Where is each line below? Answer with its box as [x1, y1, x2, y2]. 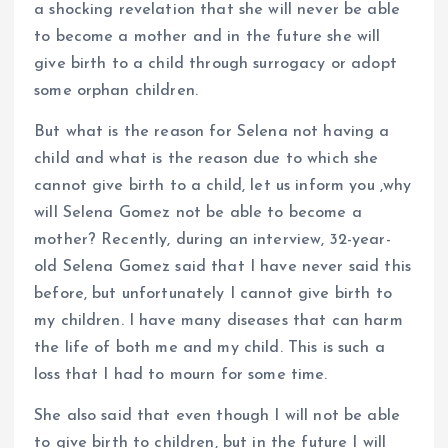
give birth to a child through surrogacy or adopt [34, 55, 397, 72]
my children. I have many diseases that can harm [34, 312, 403, 329]
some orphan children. [34, 82, 199, 99]
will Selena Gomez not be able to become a [34, 204, 362, 221]
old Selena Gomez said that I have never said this [34, 258, 411, 275]
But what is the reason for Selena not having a [34, 123, 390, 140]
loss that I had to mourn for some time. [34, 366, 328, 383]
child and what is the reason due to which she [34, 150, 379, 167]
